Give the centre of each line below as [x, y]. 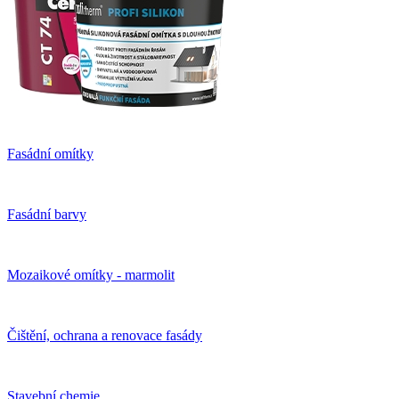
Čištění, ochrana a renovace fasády [105, 336]
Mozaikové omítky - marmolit [91, 275]
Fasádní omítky [50, 154]
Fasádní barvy [47, 215]
